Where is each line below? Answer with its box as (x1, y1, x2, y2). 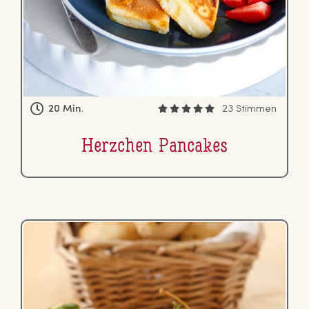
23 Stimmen (221, 103, 277, 114)
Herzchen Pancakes (81, 137, 228, 157)
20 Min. (48, 103, 84, 114)
